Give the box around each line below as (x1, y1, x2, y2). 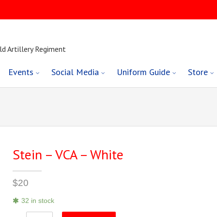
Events (8, 66, 34, 78)
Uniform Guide (117, 66, 170, 78)
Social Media (51, 66, 99, 78)
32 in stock (21, 197, 55, 205)
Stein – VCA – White (13, 145, 124, 164)
